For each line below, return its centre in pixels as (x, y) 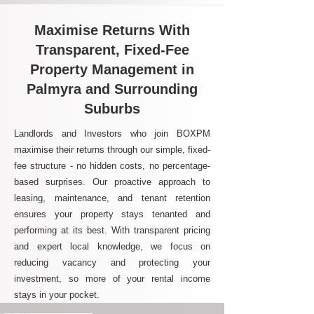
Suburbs (112, 109)
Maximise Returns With (112, 30)
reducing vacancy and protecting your (112, 262)
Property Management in (112, 69)
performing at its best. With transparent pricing (112, 230)
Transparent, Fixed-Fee (112, 50)
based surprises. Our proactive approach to (112, 182)
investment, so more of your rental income (112, 279)
